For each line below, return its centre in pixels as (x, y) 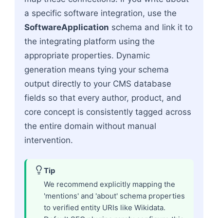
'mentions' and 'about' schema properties (114, 196)
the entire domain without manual (90, 126)
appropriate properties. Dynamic (87, 55)
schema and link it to (151, 27)
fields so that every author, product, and (103, 98)
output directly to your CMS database (98, 83)
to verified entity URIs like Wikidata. (105, 207)
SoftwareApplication (67, 27)
